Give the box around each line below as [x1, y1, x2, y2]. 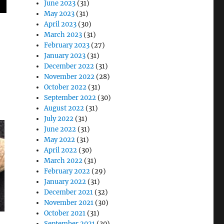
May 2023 [44, 9, 75, 18]
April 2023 [44, 20, 77, 28]
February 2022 [44, 167, 90, 175]
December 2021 [44, 188, 93, 196]
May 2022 [44, 135, 75, 144]
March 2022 [44, 156, 83, 165]
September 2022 [44, 93, 96, 102]
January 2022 [44, 177, 86, 186]
